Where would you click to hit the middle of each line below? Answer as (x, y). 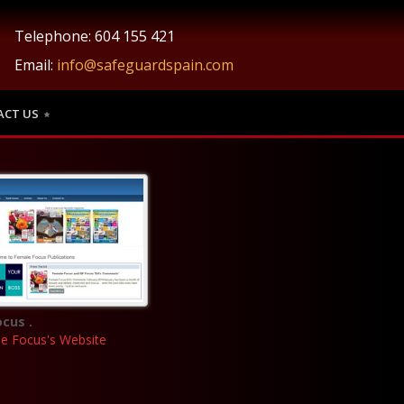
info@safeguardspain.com (145, 65)
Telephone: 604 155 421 (94, 36)
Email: (35, 65)
